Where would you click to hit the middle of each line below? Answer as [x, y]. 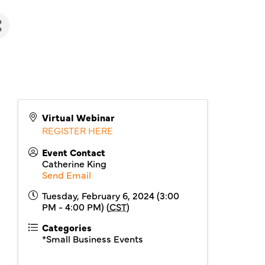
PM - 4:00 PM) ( [76, 206]
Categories [67, 227]
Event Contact [74, 152]
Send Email [67, 174]
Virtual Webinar [79, 117]
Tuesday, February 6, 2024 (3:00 [111, 195]
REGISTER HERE [78, 130]
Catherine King [75, 163]
